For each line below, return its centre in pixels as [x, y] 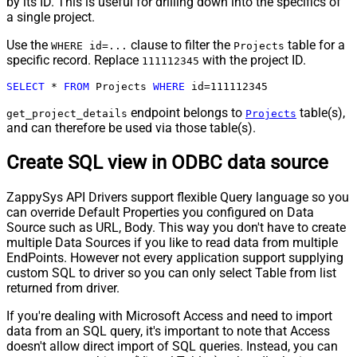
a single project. [51, 18]
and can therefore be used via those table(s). [131, 128]
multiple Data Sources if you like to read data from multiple [172, 243]
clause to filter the [180, 45]
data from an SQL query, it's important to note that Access [168, 331]
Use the [29, 45]
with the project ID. [253, 61]
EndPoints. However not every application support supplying [175, 258]
